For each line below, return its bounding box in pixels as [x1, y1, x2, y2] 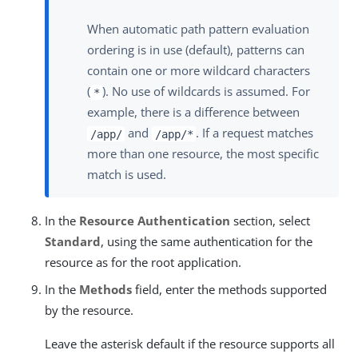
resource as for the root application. [45, 254, 241, 271]
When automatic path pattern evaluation [87, 21, 309, 38]
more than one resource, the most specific [87, 145, 319, 162]
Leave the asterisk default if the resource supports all [45, 336, 335, 352]
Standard [45, 233, 101, 250]
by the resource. [45, 302, 133, 319]
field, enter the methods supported [132, 281, 327, 298]
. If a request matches [196, 125, 314, 141]
